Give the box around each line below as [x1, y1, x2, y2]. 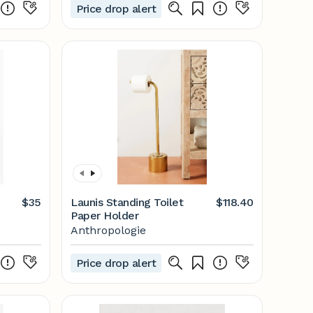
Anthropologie [71, 224, 146, 237]
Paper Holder [71, 209, 139, 222]
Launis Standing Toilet [71, 196, 184, 209]
